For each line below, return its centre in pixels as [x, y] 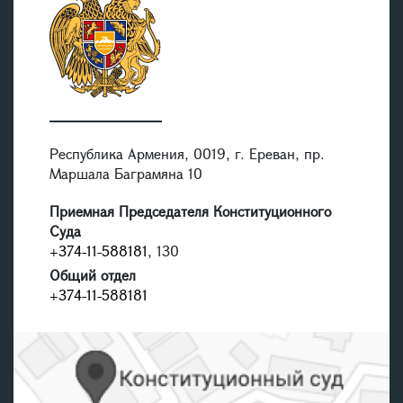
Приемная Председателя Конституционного [190, 211]
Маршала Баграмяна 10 [128, 174]
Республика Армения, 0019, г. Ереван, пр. [187, 154]
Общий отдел [93, 275]
